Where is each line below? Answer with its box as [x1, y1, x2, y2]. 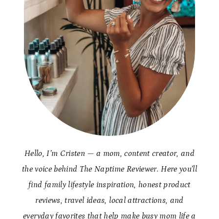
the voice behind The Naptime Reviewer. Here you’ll [22, 164, 197, 174]
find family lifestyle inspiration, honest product [28, 179, 191, 190]
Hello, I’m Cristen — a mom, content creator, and [24, 148, 195, 158]
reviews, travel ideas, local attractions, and [35, 195, 184, 205]
